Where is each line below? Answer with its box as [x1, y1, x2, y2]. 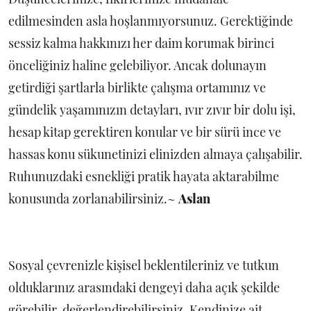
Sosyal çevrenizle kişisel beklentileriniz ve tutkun [8, 257, 279, 274]
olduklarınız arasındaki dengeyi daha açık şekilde [8, 279, 280, 296]
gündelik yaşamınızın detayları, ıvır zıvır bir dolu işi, [8, 101, 296, 119]
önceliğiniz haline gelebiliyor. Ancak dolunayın [8, 57, 267, 74]
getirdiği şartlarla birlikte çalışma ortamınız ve [8, 79, 266, 96]
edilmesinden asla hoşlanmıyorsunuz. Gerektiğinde [8, 12, 293, 30]
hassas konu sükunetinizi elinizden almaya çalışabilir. [8, 146, 303, 163]
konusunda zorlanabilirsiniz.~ [8, 190, 178, 208]
